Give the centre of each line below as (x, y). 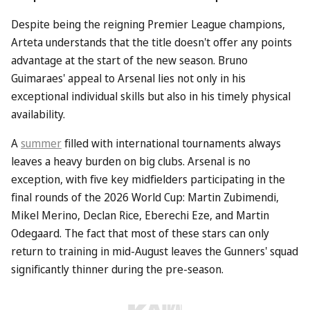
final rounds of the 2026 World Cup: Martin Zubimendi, (145, 197)
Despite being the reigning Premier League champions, (148, 24)
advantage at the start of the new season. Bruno (129, 60)
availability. (38, 114)
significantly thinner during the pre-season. (117, 269)
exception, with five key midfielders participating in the (148, 179)
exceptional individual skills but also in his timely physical (151, 96)
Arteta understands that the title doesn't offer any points (152, 42)
